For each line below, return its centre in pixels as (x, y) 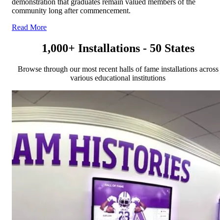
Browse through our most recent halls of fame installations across (118, 69)
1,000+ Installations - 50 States (118, 48)
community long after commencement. (71, 11)
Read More (29, 27)
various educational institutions (118, 78)
